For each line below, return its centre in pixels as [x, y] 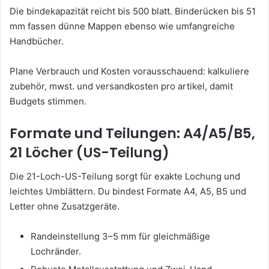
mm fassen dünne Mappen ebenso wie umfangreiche [122, 26]
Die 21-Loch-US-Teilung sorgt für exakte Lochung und [125, 177]
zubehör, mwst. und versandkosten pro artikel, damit [121, 86]
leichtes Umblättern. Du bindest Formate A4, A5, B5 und [128, 192]
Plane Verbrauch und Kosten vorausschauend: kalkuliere [129, 71]
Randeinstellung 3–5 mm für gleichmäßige [120, 237]
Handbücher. [37, 41]
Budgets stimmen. [48, 101]
